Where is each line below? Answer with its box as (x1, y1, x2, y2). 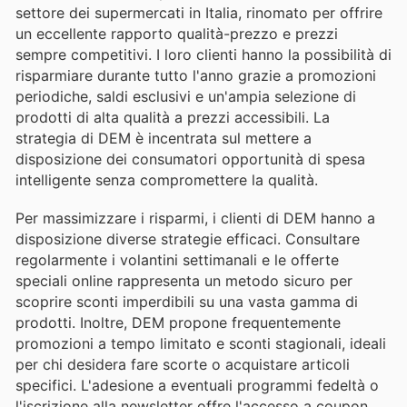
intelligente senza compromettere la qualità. (15, 170, 318, 189)
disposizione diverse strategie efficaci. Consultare (15, 229, 360, 248)
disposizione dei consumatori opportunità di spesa (15, 149, 365, 168)
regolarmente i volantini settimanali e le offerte (15, 250, 339, 269)
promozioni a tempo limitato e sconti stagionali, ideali (15, 333, 386, 352)
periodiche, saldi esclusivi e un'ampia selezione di (15, 86, 356, 105)
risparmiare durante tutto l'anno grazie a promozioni (15, 65, 376, 84)
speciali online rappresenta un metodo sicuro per (15, 271, 352, 290)
